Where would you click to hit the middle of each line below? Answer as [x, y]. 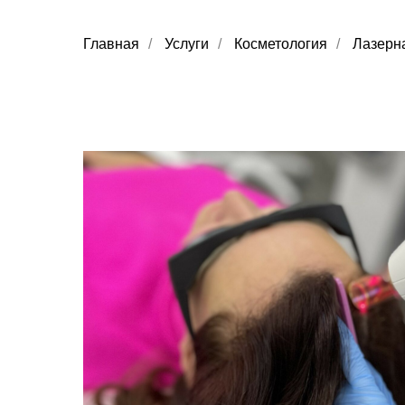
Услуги [187, 44]
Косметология [281, 44]
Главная [111, 44]
